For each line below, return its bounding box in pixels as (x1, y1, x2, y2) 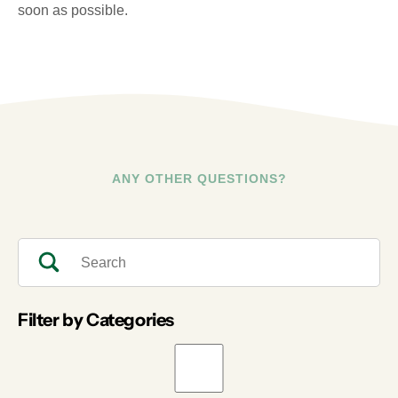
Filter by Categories (18, 309, 174, 330)
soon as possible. (18, 3, 128, 18)
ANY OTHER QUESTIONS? (111, 171, 287, 186)
